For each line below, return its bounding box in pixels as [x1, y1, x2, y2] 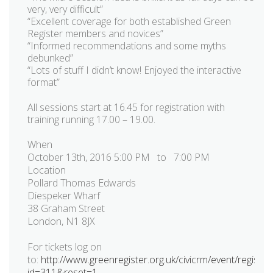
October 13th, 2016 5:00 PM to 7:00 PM [27, 150, 210, 164]
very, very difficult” [27, 2, 103, 16]
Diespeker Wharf [27, 188, 100, 202]
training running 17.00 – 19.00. [27, 113, 155, 127]
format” [27, 76, 60, 90]
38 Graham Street [27, 201, 105, 215]
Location [27, 163, 66, 177]
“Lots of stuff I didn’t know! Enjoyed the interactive [27, 63, 241, 77]
